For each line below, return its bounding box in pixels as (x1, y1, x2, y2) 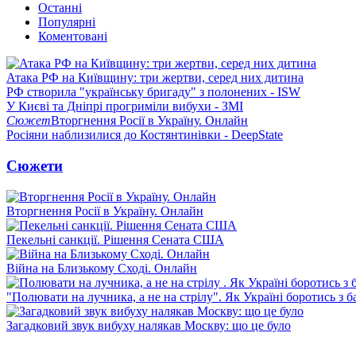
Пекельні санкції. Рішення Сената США (6, 232, 224, 246)
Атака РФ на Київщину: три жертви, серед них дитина (6, 71, 304, 85)
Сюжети (6, 157, 63, 174)
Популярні (38, 15, 95, 29)
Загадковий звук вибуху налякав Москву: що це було (6, 318, 291, 332)
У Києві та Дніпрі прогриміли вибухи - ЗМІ (6, 99, 243, 114)
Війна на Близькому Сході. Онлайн (6, 261, 197, 275)
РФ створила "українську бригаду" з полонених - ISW (6, 85, 300, 99)
